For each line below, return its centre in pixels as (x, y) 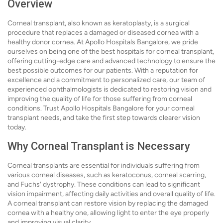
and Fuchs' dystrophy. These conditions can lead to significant (104, 184)
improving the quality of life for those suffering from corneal (100, 99)
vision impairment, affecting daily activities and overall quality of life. (111, 194)
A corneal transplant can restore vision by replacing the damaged (108, 203)
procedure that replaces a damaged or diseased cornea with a (103, 33)
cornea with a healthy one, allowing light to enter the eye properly (108, 213)
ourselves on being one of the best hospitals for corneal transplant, (111, 52)
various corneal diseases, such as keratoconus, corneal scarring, (107, 175)
